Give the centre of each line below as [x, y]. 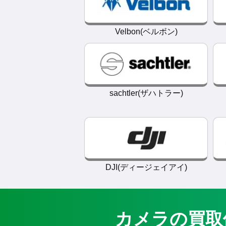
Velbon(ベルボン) [146, 32]
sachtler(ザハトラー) [146, 93]
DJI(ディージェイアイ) [146, 167]
